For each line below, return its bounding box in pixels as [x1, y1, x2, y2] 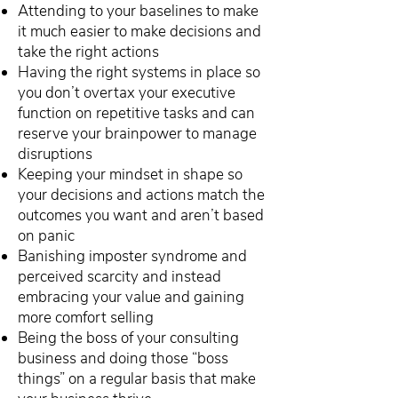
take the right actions [18, 42, 159, 62]
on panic [18, 226, 75, 246]
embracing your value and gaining [18, 287, 244, 307]
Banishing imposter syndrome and [18, 246, 247, 267]
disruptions [18, 144, 92, 164]
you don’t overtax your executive [18, 83, 235, 103]
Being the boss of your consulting [18, 328, 239, 348]
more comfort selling [18, 307, 154, 328]
